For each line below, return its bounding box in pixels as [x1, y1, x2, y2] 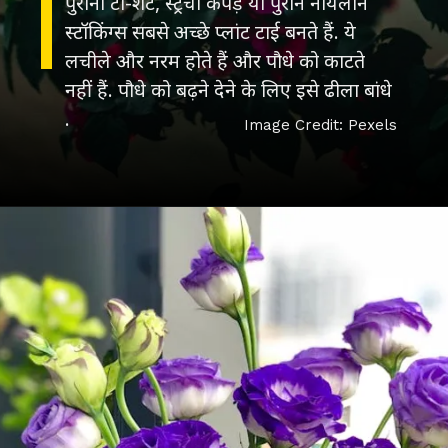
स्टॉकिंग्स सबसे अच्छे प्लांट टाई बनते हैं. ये [65, 17, 357, 45]
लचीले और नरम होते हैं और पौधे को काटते [65, 46, 366, 74]
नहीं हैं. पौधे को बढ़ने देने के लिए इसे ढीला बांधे [65, 75, 393, 103]
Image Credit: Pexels [243, 115, 397, 134]
